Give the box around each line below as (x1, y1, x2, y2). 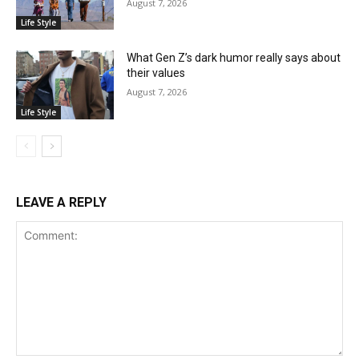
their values (127, 67, 186, 80)
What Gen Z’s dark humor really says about (127, 51, 341, 65)
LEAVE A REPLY (16, 195, 107, 211)
